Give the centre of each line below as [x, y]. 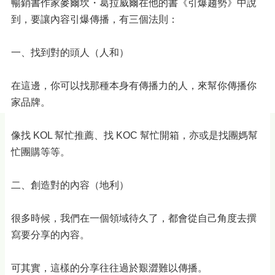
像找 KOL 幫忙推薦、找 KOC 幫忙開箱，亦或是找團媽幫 [134, 135]
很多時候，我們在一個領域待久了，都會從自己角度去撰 [134, 218]
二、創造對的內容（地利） [70, 185]
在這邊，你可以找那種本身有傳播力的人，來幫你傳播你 [134, 86]
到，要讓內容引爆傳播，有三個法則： [95, 19]
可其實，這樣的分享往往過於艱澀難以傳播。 [109, 268]
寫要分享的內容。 [50, 235]
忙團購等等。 [41, 152]
